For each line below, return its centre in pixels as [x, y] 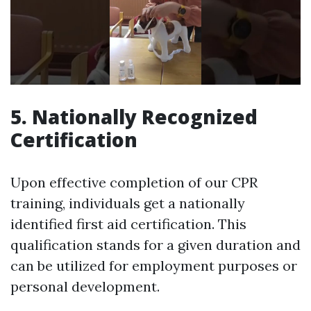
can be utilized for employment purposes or [154, 266]
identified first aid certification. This [128, 224]
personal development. [85, 287]
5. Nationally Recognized [134, 117]
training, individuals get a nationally [128, 203]
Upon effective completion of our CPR [134, 183]
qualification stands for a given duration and [155, 245]
